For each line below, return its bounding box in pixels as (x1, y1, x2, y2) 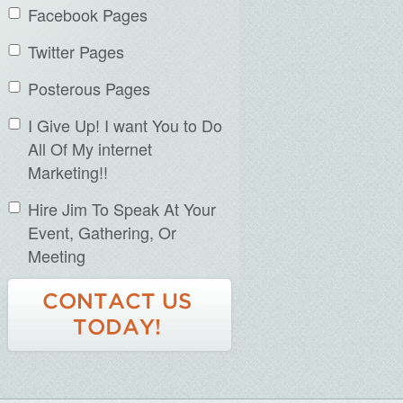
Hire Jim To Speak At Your (28, 197, 216, 220)
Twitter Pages (28, 40, 124, 63)
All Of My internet (28, 137, 152, 160)
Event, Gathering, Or (28, 220, 176, 244)
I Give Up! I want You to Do (28, 113, 222, 137)
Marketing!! (28, 160, 108, 184)
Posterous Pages (28, 76, 150, 100)
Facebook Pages (28, 3, 148, 26)
